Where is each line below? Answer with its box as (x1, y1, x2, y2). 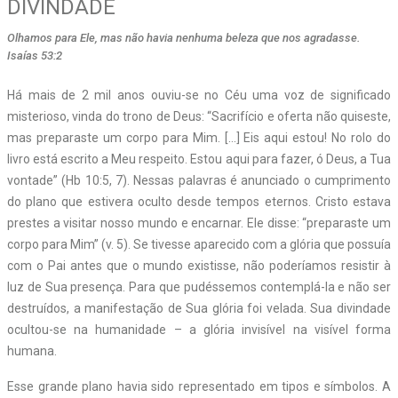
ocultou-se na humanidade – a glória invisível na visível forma (7, 322, 391, 337)
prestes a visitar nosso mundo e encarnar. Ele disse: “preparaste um (7, 215, 391, 230)
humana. (7, 343, 57, 358)
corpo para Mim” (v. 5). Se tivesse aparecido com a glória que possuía (7, 236, 391, 251)
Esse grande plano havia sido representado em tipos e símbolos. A (7, 378, 391, 394)
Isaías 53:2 (7, 48, 62, 62)
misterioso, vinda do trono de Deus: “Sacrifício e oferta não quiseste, (7, 108, 391, 123)
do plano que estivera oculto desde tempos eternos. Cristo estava (7, 194, 391, 209)
